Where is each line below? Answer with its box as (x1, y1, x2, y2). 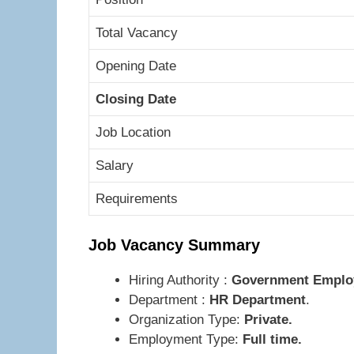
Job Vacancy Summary (88, 236, 288, 254)
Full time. (243, 332, 302, 347)
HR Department (209, 292, 306, 307)
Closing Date (96, 91, 176, 107)
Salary (96, 157, 134, 173)
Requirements (96, 190, 178, 206)
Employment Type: (129, 332, 243, 347)
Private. (244, 312, 292, 327)
